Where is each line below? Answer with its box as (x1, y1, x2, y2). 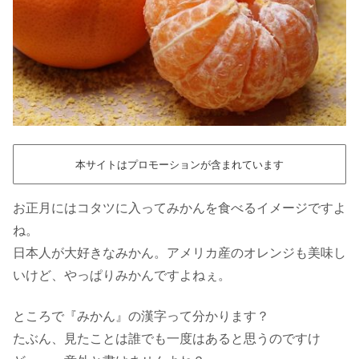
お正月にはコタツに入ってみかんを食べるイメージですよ (13, 201, 346, 216)
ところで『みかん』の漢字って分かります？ (13, 309, 269, 323)
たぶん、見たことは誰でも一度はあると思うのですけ (13, 331, 321, 345)
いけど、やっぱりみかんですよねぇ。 (13, 268, 231, 283)
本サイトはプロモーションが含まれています (75, 158, 284, 171)
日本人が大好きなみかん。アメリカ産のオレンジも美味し (13, 246, 346, 260)
